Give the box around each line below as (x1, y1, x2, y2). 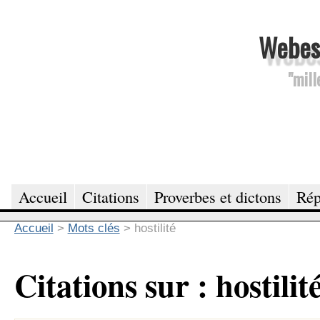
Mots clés (67, 221, 120, 235)
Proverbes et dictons (154, 185, 281, 207)
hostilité (134, 221, 176, 235)
